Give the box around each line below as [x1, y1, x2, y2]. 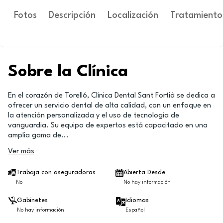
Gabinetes [17, 197, 48, 204]
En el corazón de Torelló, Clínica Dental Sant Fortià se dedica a [8, 92, 215, 100]
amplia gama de [8, 132, 61, 139]
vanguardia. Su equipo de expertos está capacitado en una [8, 122, 208, 129]
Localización [108, 11, 158, 20]
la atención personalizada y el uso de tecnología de [8, 112, 179, 119]
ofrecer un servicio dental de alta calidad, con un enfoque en [8, 102, 211, 110]
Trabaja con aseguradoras [16, 169, 96, 176]
